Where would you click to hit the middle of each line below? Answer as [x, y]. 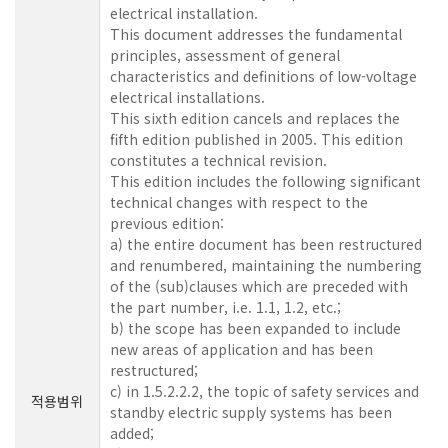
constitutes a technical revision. [218, 159]
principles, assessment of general [225, 54]
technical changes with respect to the [239, 201]
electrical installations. [187, 96]
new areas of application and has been [241, 348]
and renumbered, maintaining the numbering [266, 264]
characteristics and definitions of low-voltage [263, 75]
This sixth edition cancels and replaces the [255, 117]
